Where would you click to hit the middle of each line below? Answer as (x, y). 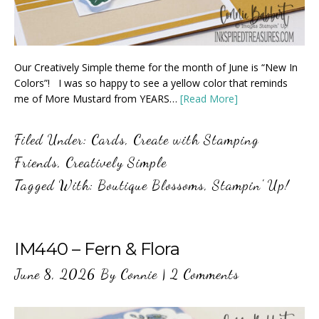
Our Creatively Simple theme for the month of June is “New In (156, 68)
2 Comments (205, 274)
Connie (139, 274)
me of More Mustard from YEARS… (97, 99)
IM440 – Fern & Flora (97, 249)
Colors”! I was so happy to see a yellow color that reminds (151, 83)
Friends (36, 163)
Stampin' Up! (251, 185)
